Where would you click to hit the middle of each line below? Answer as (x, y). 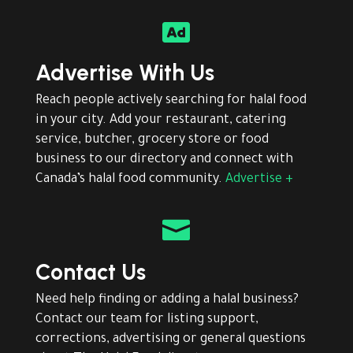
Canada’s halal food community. (130, 180)
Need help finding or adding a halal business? (167, 301)
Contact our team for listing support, (147, 320)
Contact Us (90, 272)
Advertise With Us (124, 73)
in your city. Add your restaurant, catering (160, 121)
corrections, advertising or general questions (170, 340)
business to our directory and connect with (164, 160)
